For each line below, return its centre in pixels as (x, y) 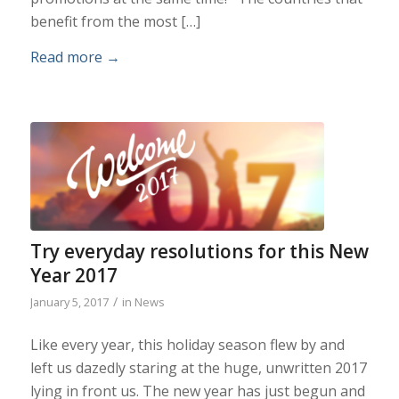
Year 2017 (73, 276)
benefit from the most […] (115, 21)
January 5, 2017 (69, 302)
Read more (66, 57)
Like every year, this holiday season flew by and (187, 344)
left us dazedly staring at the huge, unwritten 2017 (198, 367)
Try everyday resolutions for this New (199, 252)
